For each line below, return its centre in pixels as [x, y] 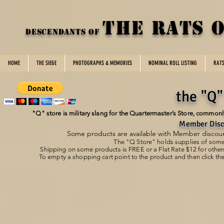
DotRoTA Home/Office [42, 168]
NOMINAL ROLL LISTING [173, 63]
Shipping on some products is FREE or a [99, 149]
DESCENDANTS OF [64, 32]
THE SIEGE [46, 63]
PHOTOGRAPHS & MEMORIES [102, 63]
